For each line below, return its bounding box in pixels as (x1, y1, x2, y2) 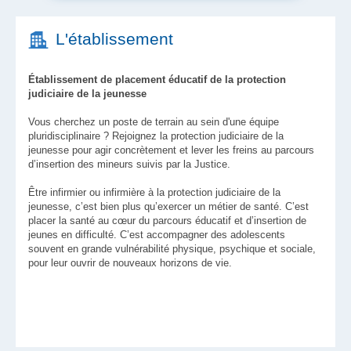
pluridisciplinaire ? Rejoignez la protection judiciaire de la (28, 130, 284, 142)
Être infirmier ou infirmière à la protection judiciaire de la (28, 186, 280, 198)
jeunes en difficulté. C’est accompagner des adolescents (28, 229, 285, 241)
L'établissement (56, 30, 173, 48)
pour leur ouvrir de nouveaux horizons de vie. (28, 257, 232, 269)
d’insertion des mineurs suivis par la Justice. (28, 158, 233, 170)
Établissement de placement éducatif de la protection (28, 74, 286, 85)
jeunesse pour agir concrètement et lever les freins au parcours (28, 144, 314, 156)
